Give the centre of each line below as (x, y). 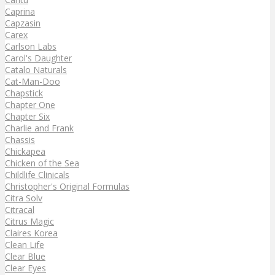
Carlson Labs (31, 46)
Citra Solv (24, 198)
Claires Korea (31, 233)
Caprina (20, 11)
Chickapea (25, 151)
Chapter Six (27, 116)
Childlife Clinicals (37, 174)
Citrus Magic (29, 221)
